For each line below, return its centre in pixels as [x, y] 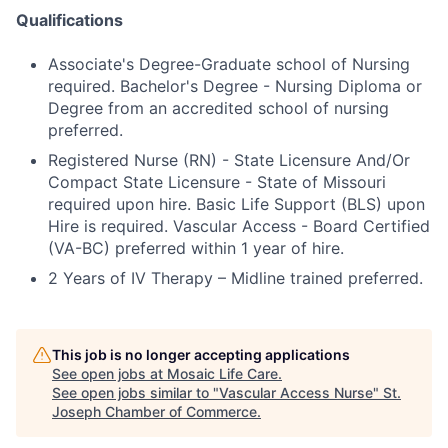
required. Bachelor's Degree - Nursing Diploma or [235, 86]
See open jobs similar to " [135, 393]
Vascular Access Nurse [296, 393]
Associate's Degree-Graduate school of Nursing [229, 64]
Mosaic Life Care [222, 374]
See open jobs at [109, 374]
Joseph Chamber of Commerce [154, 412]
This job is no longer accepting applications [201, 355]
